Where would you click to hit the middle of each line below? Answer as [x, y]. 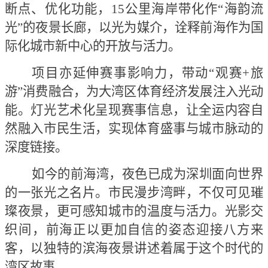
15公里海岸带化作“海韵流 [187, 9]
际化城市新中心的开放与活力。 [93, 46]
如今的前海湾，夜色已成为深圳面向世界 [147, 174]
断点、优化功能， [58, 9]
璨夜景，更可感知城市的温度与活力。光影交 [134, 211]
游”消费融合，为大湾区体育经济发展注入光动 [134, 92]
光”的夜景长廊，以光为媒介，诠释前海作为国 [134, 28]
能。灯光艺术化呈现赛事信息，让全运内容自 [134, 110]
